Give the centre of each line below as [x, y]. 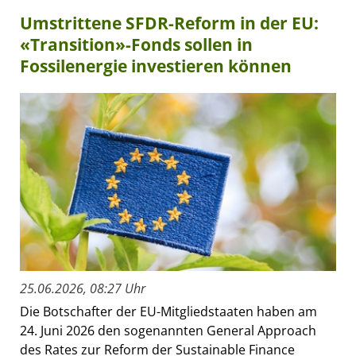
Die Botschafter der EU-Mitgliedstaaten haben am [168, 312]
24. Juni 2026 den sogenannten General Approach [168, 331]
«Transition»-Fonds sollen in [136, 45]
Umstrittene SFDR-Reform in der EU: [169, 23]
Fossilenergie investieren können [156, 66]
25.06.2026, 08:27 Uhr [83, 289]
